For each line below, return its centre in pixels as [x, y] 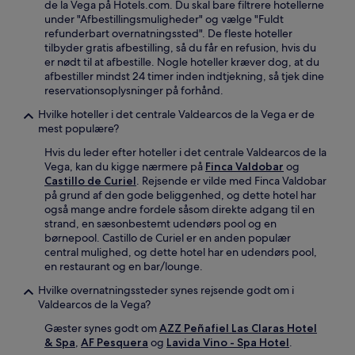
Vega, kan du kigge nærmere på [125, 167]
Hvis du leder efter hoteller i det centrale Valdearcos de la [185, 153]
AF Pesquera [115, 343]
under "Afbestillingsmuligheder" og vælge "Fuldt [164, 19]
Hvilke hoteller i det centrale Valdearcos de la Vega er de [176, 115]
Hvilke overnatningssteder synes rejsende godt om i [166, 290]
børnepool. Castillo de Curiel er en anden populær [168, 238]
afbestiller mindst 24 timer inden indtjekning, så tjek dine [184, 76]
